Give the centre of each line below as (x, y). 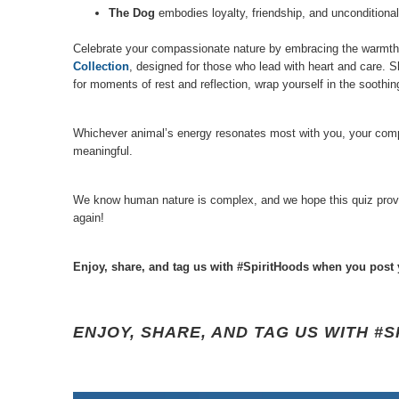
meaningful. (103, 151)
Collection (101, 66)
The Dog (132, 12)
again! (89, 217)
